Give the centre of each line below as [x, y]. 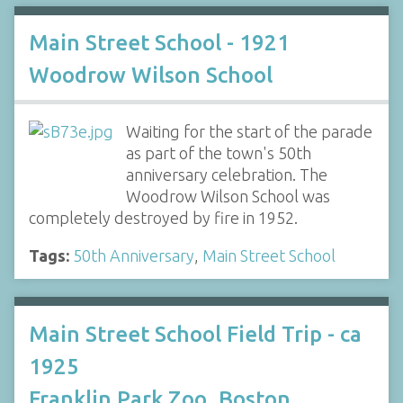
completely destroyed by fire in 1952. [163, 218]
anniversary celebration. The [226, 175]
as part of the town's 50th [218, 153]
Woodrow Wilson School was [228, 197]
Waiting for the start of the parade [249, 132]
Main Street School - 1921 [159, 43]
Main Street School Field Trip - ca [195, 334]
